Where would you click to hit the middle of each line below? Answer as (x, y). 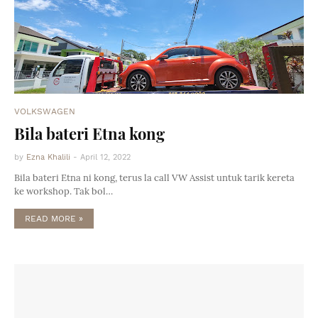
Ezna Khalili (48, 157)
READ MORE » (54, 219)
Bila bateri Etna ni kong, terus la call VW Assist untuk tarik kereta (154, 178)
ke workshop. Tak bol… (64, 191)
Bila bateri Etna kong (89, 133)
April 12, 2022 (105, 157)
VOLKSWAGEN (45, 111)
